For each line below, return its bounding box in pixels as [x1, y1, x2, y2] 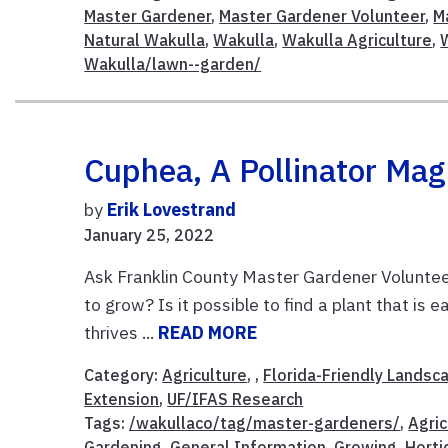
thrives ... [84, 321, 159, 345]
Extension [84, 389, 160, 410]
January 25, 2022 [84, 225, 215, 246]
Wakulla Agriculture [282, 30, 433, 51]
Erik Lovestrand [107, 198, 237, 222]
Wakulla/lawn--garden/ [84, 54, 262, 75]
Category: [84, 365, 163, 386]
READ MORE [158, 321, 258, 345]
